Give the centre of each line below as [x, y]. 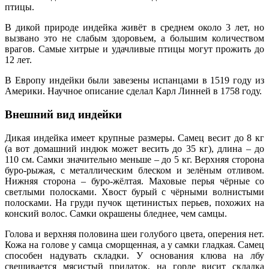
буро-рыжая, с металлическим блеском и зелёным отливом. [134, 170]
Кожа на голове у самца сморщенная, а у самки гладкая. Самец [134, 244]
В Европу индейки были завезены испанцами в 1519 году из [134, 80]
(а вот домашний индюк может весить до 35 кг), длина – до [134, 148]
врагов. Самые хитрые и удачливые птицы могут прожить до [134, 49]
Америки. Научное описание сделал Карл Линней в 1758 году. [133, 91]
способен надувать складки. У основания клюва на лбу [134, 255]
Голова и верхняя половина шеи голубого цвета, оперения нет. [134, 234]
